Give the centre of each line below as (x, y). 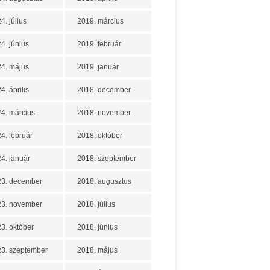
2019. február (99, 44)
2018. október (100, 136)
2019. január (98, 67)
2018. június (97, 227)
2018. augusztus (104, 181)
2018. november (104, 113)
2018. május (97, 250)
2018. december (104, 90)
